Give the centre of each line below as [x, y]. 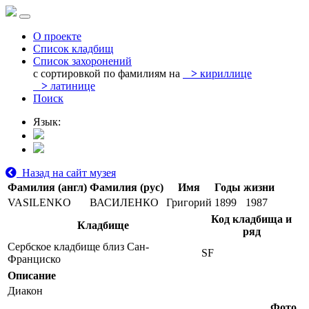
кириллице [225, 73]
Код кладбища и [251, 219]
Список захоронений [82, 61]
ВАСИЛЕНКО [124, 202]
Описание [32, 276]
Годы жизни [245, 187]
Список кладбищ [73, 49]
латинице [71, 86]
